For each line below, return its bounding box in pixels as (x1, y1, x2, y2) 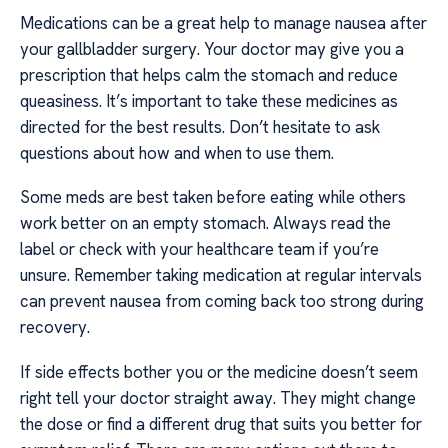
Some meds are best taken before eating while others (20, 186, 406, 209)
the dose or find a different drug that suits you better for (20, 412, 422, 435)
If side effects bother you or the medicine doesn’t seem (20, 360, 418, 383)
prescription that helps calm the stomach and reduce (20, 63, 398, 86)
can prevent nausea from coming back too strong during (20, 290, 424, 313)
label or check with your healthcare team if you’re (20, 238, 379, 261)
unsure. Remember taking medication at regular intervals (20, 264, 422, 287)
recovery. (20, 316, 90, 339)
